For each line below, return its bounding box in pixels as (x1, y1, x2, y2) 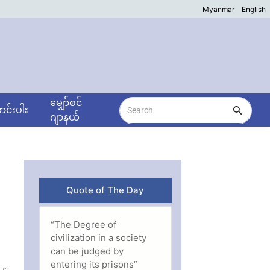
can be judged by (51, 245, 124, 257)
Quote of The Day (66, 184, 145, 196)
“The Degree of (51, 218, 117, 230)
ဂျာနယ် (49, 111, 80, 123)
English (241, 5, 266, 14)
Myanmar (202, 5, 234, 14)
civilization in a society (51, 231, 147, 243)
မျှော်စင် (49, 96, 82, 108)
